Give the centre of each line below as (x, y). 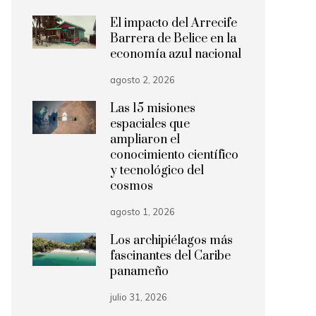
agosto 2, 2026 (142, 80)
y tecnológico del (157, 171)
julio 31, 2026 (139, 297)
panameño (139, 272)
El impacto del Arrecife (174, 23)
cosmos (132, 186)
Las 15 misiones (153, 109)
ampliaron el (145, 140)
